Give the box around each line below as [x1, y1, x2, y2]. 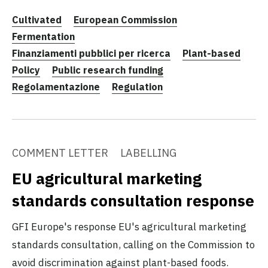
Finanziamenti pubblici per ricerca [12, 47, 170, 59]
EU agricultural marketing [12, 167, 202, 188]
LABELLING [120, 145, 176, 160]
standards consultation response [12, 190, 254, 211]
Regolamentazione [12, 80, 100, 93]
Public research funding [52, 63, 163, 76]
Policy [12, 63, 40, 76]
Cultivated [12, 13, 62, 26]
